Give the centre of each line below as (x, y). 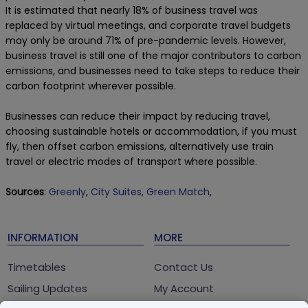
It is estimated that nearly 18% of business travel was (132, 10)
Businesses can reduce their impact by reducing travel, (138, 116)
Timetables (37, 267)
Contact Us (184, 267)
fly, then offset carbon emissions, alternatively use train (140, 146)
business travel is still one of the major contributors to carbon (153, 55)
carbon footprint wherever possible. (91, 86)
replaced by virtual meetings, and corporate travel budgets (148, 25)
